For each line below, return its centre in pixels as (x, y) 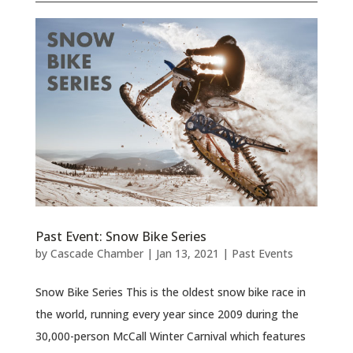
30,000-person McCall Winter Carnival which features (170, 336)
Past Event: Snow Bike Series (121, 236)
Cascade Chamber (97, 253)
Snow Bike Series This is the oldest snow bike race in (170, 292)
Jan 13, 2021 (187, 253)
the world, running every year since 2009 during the (167, 314)
